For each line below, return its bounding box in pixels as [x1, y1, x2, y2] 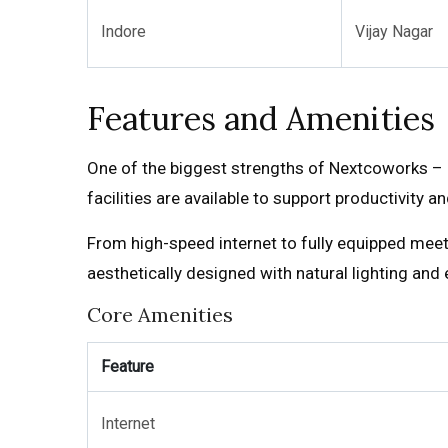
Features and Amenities [87, 98, 435, 139]
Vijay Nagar [355, 22, 433, 41]
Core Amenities [87, 302, 233, 327]
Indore [101, 22, 146, 41]
